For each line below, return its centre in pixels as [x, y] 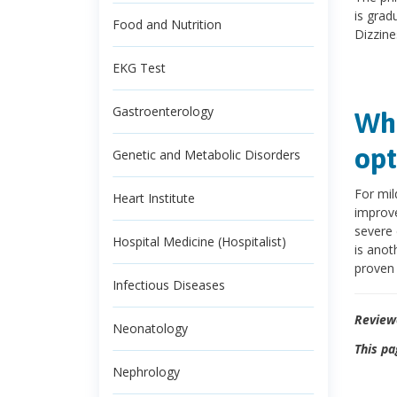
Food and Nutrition [167, 24]
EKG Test [139, 68]
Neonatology [150, 328]
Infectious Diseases [169, 285]
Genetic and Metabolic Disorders [206, 155]
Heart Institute [154, 198]
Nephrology [146, 372]
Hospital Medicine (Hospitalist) [199, 241]
